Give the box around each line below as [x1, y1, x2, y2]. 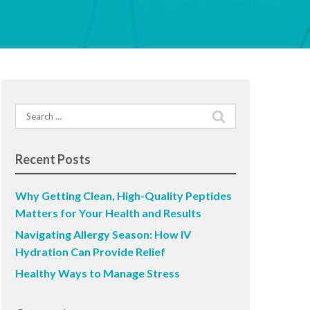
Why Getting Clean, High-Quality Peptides [15, 189, 232, 202]
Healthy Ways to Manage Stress [15, 266, 180, 280]
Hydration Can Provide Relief [15, 245, 165, 258]
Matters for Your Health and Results [15, 206, 201, 219]
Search [14, 105, 46, 118]
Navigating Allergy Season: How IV [15, 228, 191, 241]
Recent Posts [15, 152, 91, 167]
